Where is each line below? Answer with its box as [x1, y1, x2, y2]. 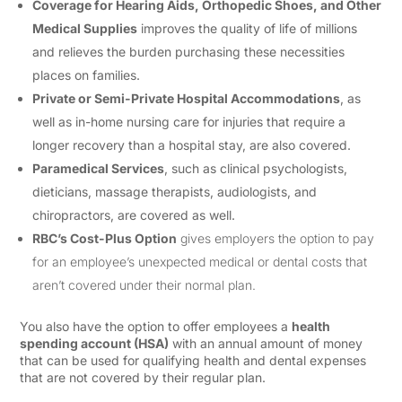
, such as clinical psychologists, [164, 161, 348, 176]
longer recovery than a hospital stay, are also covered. [32, 137, 355, 153]
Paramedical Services [32, 161, 165, 176]
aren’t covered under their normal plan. [32, 277, 257, 293]
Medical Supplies [32, 21, 138, 36]
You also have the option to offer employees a [20, 319, 293, 334]
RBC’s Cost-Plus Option [32, 231, 178, 246]
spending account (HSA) [20, 336, 170, 351]
